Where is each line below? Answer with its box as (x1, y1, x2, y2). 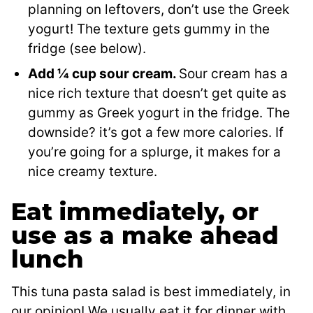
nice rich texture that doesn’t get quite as (28, 85, 286, 102)
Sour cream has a (179, 66, 288, 82)
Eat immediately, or (11, 197, 259, 227)
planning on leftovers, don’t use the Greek (28, 1, 289, 18)
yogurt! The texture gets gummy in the (28, 21, 270, 38)
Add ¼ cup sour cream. (28, 66, 179, 82)
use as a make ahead (11, 221, 279, 251)
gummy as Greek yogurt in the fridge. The (28, 105, 290, 122)
